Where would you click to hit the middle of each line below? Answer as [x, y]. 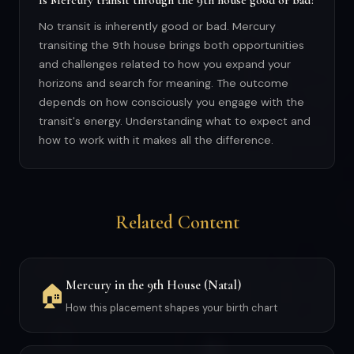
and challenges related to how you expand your [165, 64]
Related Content [177, 222]
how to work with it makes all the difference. [156, 140]
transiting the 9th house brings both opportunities [171, 45]
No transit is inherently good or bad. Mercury [157, 26]
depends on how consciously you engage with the [171, 102]
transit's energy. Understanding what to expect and [175, 121]
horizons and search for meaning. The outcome [164, 83]
